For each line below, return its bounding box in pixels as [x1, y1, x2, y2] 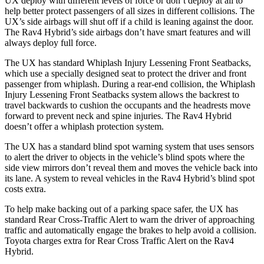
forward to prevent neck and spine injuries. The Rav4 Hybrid [5, 110, 232, 121]
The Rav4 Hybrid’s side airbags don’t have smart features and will [5, 27, 250, 37]
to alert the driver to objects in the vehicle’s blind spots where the [5, 151, 245, 162]
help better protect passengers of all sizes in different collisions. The [5, 5, 255, 16]
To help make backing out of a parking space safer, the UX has [5, 203, 238, 214]
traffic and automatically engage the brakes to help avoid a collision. [5, 225, 256, 235]
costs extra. [5, 183, 46, 194]
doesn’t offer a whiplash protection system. [5, 121, 164, 131]
